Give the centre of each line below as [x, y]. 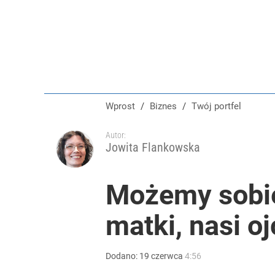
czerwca [167, 256]
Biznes [166, 106]
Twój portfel [219, 106]
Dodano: [122, 256]
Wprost [120, 106]
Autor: [116, 135]
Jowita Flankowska [153, 147]
